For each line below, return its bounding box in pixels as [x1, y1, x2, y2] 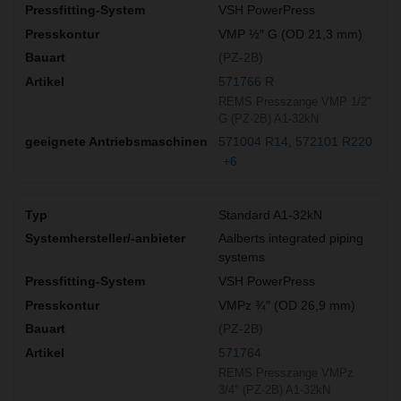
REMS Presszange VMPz [218, 366, 354, 380]
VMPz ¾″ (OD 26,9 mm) [218, 297, 355, 312]
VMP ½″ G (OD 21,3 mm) [218, 26, 363, 41]
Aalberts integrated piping [218, 231, 363, 246]
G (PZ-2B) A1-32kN [218, 112, 319, 126]
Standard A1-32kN [218, 207, 322, 222]
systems [218, 250, 265, 265]
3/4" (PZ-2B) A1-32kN [218, 383, 330, 397]
